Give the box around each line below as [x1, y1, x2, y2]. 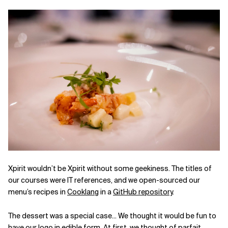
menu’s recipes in [8, 187, 67, 197]
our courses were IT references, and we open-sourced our [8, 176, 200, 185]
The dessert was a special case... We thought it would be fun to [8, 211, 216, 221]
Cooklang [67, 187, 99, 197]
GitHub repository [113, 187, 173, 197]
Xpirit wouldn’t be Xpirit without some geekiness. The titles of [8, 164, 212, 174]
